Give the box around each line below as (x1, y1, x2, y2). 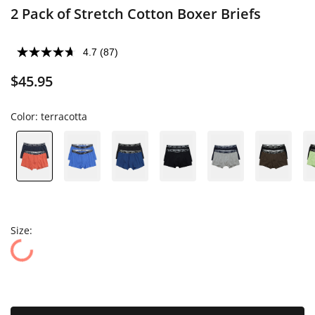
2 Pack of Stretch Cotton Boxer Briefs (11, 4, 261, 23)
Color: (11, 110, 41, 123)
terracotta (41, 110, 87, 123)
